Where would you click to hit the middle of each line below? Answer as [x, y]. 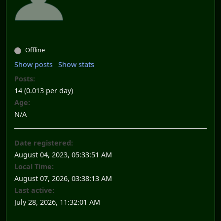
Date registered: [44, 143]
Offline [34, 50]
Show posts [34, 65]
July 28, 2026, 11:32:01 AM [57, 202]
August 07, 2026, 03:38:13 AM [63, 179]
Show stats [76, 65]
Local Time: [34, 167]
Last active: [34, 190]
